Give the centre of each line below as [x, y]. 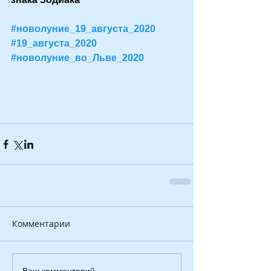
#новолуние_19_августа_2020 [83, 29]
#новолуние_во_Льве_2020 [77, 58]
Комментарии [41, 224]
